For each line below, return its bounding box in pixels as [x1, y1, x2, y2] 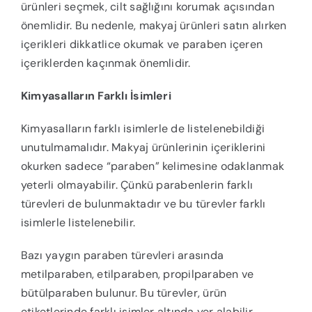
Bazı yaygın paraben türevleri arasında [20, 248, 224, 263]
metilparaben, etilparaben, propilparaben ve [20, 267, 254, 282]
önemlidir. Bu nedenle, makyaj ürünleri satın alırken [20, 18, 287, 33]
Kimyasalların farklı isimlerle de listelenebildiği [20, 121, 265, 136]
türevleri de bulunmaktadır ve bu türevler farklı [20, 196, 266, 212]
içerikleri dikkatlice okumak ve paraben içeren [20, 37, 263, 52]
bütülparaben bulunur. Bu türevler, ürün [20, 286, 227, 301]
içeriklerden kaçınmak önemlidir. [20, 56, 191, 71]
